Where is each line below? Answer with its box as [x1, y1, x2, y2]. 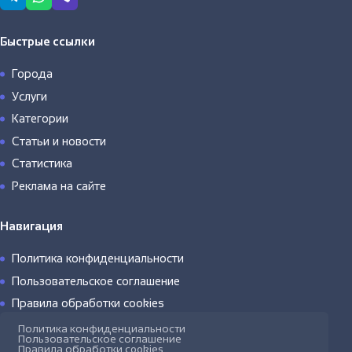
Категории [12, 112, 68, 125]
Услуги [12, 90, 47, 103]
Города [12, 68, 53, 80]
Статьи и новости [12, 134, 106, 148]
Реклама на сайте [12, 179, 106, 192]
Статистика [12, 157, 72, 170]
